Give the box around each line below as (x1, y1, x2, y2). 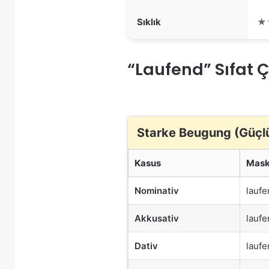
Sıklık (137, 16, 161, 28)
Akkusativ (134, 212, 179, 224)
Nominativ (134, 184, 179, 196)
